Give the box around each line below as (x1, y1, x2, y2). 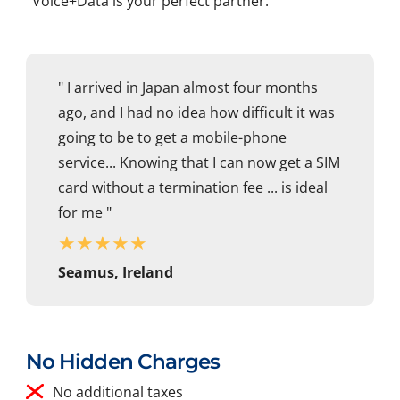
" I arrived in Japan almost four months (58, 78, 318, 98)
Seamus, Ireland (58, 262, 173, 283)
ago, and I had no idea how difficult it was (58, 103, 335, 123)
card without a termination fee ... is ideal (58, 178, 328, 198)
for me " (58, 203, 112, 223)
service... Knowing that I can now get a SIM (58, 153, 340, 173)
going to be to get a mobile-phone (58, 128, 287, 148)
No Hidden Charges (26, 349, 221, 375)
